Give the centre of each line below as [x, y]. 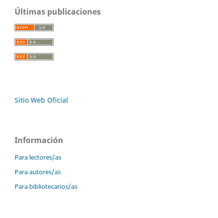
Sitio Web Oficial [41, 100]
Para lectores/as [38, 157]
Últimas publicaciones [58, 11]
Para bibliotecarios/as [46, 186]
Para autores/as [38, 172]
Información [39, 140]
